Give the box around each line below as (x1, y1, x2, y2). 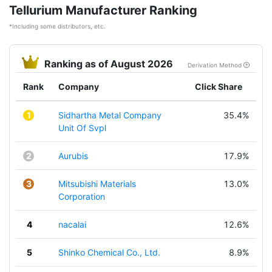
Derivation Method (188, 61, 243, 69)
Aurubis (58, 151, 88, 161)
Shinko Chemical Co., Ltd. (58, 247, 160, 257)
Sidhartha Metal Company (58, 110, 161, 120)
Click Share (195, 81, 242, 92)
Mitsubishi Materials (58, 178, 136, 189)
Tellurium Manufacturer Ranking (9, 3, 197, 18)
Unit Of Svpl (58, 123, 106, 133)
